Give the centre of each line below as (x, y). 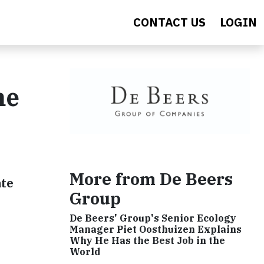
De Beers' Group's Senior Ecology (153, 218)
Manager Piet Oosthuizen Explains (156, 230)
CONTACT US (169, 22)
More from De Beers (151, 179)
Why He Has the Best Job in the (147, 241)
